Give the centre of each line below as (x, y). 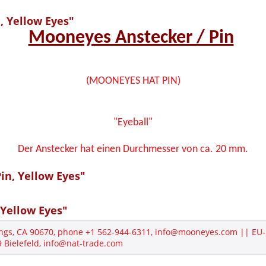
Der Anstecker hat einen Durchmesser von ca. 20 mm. (133, 149)
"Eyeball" (133, 123)
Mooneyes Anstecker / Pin (131, 38)
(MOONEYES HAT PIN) (133, 81)
